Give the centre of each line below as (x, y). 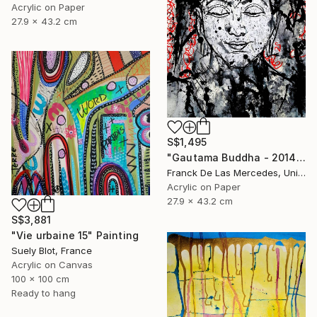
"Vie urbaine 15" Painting (75, 235)
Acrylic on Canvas (52, 264)
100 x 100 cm (40, 278)
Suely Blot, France (52, 250)
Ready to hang (44, 293)
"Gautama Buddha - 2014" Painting (301, 157)
